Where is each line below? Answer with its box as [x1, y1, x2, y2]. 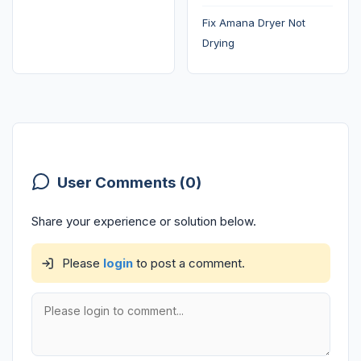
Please [58, 255, 103, 271]
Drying [202, 36, 235, 50]
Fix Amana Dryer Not [202, 16, 306, 30]
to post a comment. [132, 255, 245, 271]
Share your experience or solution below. [31, 213, 256, 229]
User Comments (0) [56, 173, 201, 193]
